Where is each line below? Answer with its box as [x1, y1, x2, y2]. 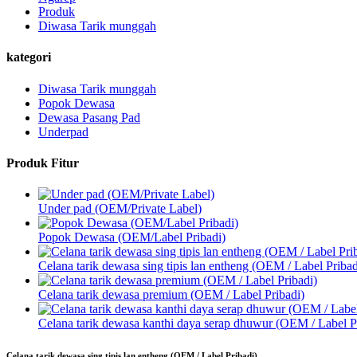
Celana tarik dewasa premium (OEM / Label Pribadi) [38, 288, 304, 302]
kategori [6, 50, 51, 65]
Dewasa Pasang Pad [38, 110, 140, 124]
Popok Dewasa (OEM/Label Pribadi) [38, 230, 226, 245]
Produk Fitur [6, 155, 79, 170]
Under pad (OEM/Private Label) [38, 202, 202, 216]
